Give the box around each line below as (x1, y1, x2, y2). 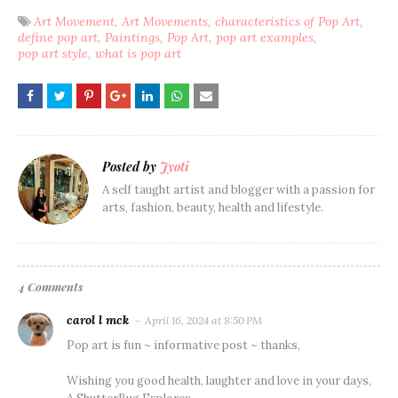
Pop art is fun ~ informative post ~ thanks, (67, 337, 300, 353)
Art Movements (122, 12, 208, 29)
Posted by (102, 157, 156, 175)
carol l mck (67, 311, 129, 328)
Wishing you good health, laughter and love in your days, (67, 372, 371, 388)
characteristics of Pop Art (215, 12, 360, 29)
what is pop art (95, 44, 181, 61)
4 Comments (19, 278, 83, 294)
